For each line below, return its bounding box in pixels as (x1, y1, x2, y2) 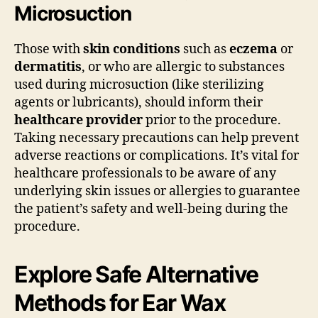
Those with (14, 40, 83, 57)
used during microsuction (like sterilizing (14, 76, 264, 93)
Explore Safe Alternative (14, 260, 259, 288)
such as (180, 40, 229, 57)
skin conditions (83, 40, 180, 57)
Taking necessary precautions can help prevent (14, 129, 299, 146)
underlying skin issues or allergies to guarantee (14, 182, 300, 199)
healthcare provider (14, 111, 143, 128)
